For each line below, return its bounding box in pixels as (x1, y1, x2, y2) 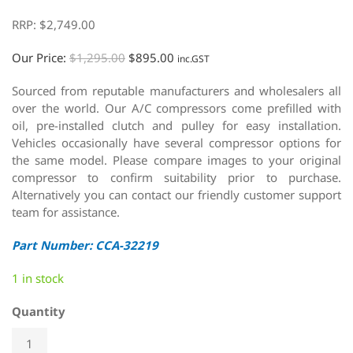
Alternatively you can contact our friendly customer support (12, 186, 341, 203)
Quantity (12, 303, 65, 319)
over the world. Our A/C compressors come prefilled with (12, 99, 341, 116)
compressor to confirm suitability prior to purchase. (12, 169, 341, 185)
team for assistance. (12, 203, 120, 220)
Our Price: (12, 49, 69, 65)
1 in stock (12, 269, 64, 286)
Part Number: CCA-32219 (12, 236, 158, 253)
